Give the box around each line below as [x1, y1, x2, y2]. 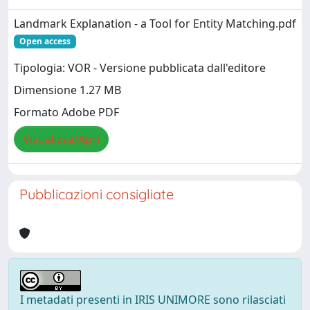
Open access [19, 35, 71, 47]
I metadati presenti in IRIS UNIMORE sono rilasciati [20, 292, 286, 307]
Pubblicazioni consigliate [19, 185, 174, 203]
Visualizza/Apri [23, 131, 100, 147]
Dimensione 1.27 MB [14, 82, 121, 98]
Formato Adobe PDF [14, 104, 119, 120]
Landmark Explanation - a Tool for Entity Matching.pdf [14, 16, 296, 31]
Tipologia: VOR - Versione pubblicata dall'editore [14, 60, 266, 76]
